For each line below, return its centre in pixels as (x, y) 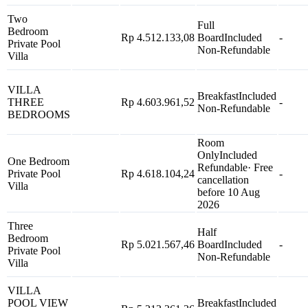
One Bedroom (38, 161)
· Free (260, 167)
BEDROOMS (39, 114)
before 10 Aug (229, 192)
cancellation (223, 180)
